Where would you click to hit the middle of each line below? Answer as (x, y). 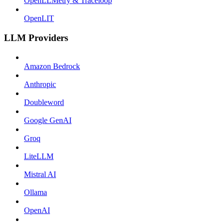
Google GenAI (48, 120)
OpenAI (37, 210)
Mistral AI (40, 174)
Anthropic (40, 84)
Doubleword (44, 102)
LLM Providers (36, 38)
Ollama (35, 192)
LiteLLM (39, 156)
